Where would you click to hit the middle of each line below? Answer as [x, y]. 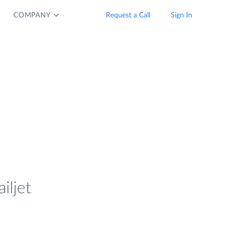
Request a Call [128, 15]
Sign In [181, 15]
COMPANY [32, 15]
